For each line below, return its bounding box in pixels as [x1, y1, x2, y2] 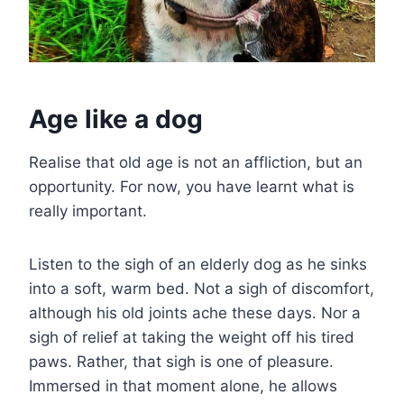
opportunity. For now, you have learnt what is [29, 178, 354, 197]
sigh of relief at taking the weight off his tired [29, 328, 354, 347]
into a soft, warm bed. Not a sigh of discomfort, [29, 280, 374, 298]
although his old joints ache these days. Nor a [29, 304, 361, 323]
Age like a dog [29, 104, 203, 135]
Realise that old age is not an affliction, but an [29, 153, 363, 172]
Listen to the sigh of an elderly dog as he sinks [29, 255, 367, 274]
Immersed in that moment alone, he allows [29, 377, 337, 396]
